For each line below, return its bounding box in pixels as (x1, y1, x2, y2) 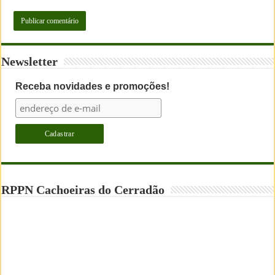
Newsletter (1, 54, 58, 68)
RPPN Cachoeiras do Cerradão (1, 182, 165, 196)
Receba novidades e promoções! (15, 80, 169, 91)
